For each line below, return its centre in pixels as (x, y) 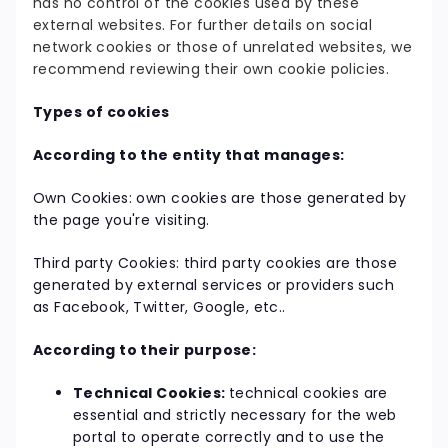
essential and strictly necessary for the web (235, 415)
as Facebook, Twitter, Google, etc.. (159, 307)
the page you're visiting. (121, 220)
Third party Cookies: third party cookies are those (215, 263)
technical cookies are (308, 393)
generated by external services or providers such (214, 285)
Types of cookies (101, 112)
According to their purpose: (145, 350)
